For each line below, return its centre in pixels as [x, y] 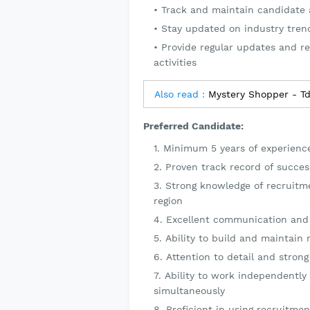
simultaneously [189, 291]
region [168, 201]
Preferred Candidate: [193, 126]
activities [175, 62]
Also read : [180, 94]
